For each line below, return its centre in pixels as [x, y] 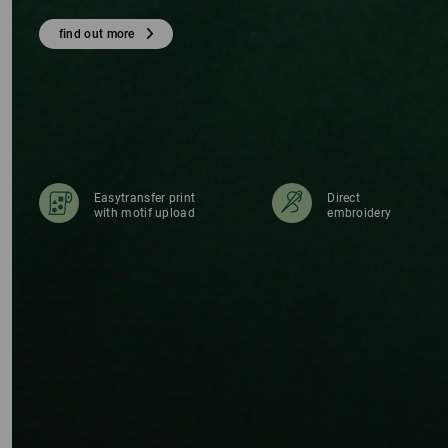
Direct [344, 198]
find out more [96, 33]
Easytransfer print [144, 198]
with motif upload [144, 213]
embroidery [359, 213]
